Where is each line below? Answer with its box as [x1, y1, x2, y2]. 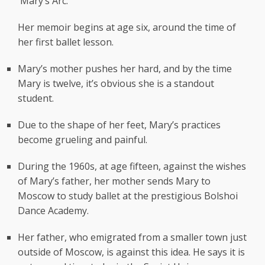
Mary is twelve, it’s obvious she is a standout [18, 77, 214, 91]
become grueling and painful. [18, 133, 147, 147]
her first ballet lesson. [18, 35, 114, 49]
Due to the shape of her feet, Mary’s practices [18, 118, 221, 132]
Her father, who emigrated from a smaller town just [18, 231, 247, 244]
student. [18, 92, 54, 105]
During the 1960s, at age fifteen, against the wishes [18, 160, 246, 173]
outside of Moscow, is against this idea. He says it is [18, 245, 245, 259]
